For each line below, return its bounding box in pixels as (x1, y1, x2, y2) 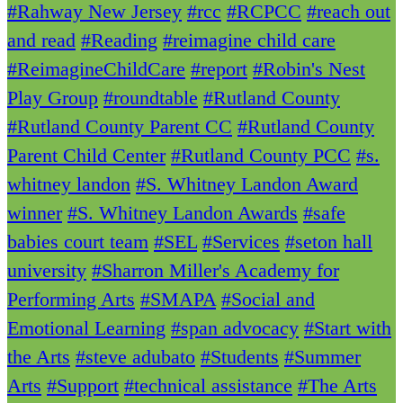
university (7, 259, 86, 282)
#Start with (304, 317, 391, 340)
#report (191, 58, 247, 81)
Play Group (7, 86, 98, 110)
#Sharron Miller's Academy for (92, 259, 339, 282)
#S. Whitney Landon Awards (67, 201, 298, 225)
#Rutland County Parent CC (7, 115, 232, 139)
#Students (201, 345, 279, 369)
